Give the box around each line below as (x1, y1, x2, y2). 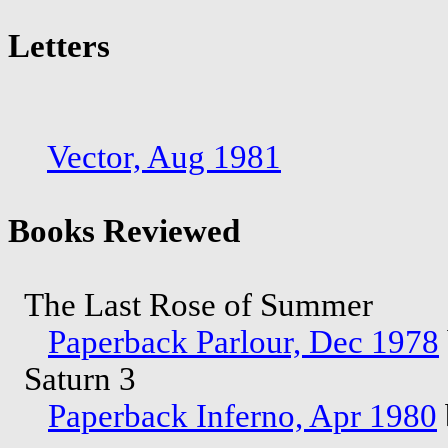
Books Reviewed (8, 212, 240, 249)
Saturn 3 (8, 360, 144, 397)
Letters (8, 27, 110, 64)
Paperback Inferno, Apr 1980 (48, 397, 437, 434)
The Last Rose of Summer (8, 286, 381, 323)
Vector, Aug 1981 (47, 138, 281, 175)
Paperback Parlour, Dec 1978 (48, 323, 439, 360)
